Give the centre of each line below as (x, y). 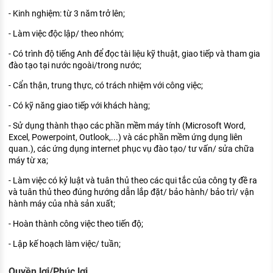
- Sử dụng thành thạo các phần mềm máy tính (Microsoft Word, (127, 126)
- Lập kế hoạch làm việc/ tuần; (65, 244)
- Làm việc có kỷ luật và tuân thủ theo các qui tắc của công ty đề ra (133, 181)
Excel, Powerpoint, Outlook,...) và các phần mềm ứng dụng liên (126, 137)
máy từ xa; (28, 161)
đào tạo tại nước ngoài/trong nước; (75, 66)
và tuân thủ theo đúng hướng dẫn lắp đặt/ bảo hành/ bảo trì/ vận (131, 192)
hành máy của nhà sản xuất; (62, 204)
